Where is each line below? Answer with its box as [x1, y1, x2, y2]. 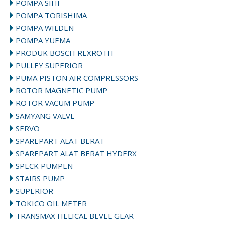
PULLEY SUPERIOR [16, 60, 83, 71]
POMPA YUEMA [16, 35, 70, 46]
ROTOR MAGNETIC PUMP [16, 85, 107, 96]
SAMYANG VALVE [16, 110, 75, 121]
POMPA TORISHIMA [16, 10, 87, 21]
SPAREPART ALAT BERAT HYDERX [16, 148, 137, 159]
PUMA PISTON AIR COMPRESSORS [16, 73, 138, 83]
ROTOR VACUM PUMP [16, 98, 94, 108]
